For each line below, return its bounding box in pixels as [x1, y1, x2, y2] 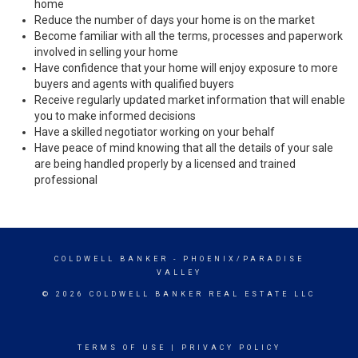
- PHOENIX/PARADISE [168, 255, 304, 263]
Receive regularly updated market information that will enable [34, 93, 345, 106]
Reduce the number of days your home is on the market [34, 14, 315, 26]
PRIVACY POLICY [181, 344, 281, 352]
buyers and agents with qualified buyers [34, 78, 234, 90]
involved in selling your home [34, 46, 178, 58]
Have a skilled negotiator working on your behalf [34, 125, 275, 138]
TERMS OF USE [77, 344, 166, 352]
